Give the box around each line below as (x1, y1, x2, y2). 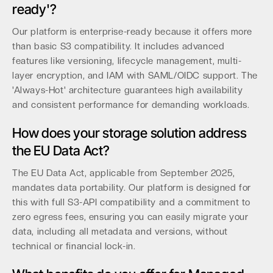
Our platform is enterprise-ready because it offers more (12, 26, 253, 37)
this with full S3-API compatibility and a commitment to (12, 197, 251, 208)
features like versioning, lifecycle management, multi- (12, 55, 242, 66)
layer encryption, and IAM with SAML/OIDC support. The (12, 70, 258, 81)
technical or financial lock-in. (12, 241, 136, 252)
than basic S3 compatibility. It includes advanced (12, 41, 225, 52)
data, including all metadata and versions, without (12, 226, 229, 237)
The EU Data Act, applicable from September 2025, (12, 168, 235, 179)
